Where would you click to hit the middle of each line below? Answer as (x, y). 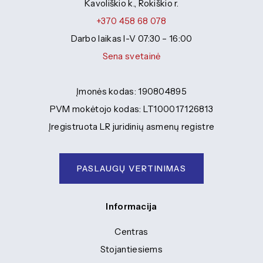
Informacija (131, 206)
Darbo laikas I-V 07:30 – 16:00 (131, 39)
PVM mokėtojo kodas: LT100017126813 (131, 109)
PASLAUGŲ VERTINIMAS (131, 169)
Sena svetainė (131, 56)
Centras (131, 232)
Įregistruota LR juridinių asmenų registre (131, 127)
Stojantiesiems (131, 249)
